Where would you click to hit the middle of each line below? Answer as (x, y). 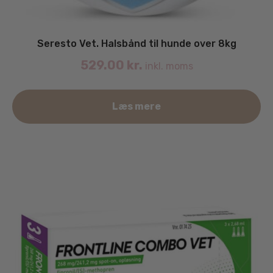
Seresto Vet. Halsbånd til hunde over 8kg (136, 44)
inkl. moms (168, 66)
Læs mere (136, 107)
